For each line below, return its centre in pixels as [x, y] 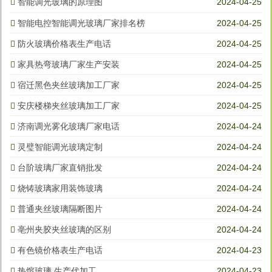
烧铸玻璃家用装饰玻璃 [60, 189]
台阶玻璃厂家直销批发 [60, 168]
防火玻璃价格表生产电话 [64, 44]
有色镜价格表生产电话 [60, 250]
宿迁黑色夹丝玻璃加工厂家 [69, 85]
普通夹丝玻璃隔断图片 [60, 209]
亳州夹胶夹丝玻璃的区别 [64, 230]
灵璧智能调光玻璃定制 [60, 147]
